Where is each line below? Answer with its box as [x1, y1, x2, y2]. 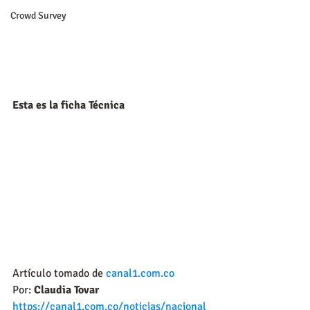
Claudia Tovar [31, 283, 99, 298]
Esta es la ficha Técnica [12, 98, 125, 112]
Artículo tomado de [12, 266, 106, 281]
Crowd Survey [10, 10, 66, 21]
